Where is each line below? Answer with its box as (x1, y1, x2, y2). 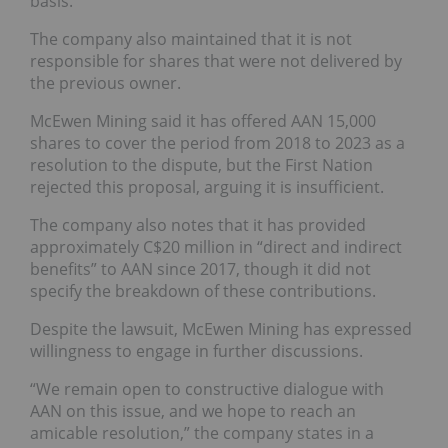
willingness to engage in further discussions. (30, 340, 363, 363)
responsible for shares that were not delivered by (30, 50, 402, 73)
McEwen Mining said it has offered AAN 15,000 (30, 110, 376, 133)
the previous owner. (30, 72, 181, 95)
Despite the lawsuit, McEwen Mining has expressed (30, 318, 412, 341)
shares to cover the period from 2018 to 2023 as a (30, 132, 405, 155)
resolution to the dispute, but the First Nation (30, 154, 373, 177)
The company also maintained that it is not (30, 28, 352, 51)
